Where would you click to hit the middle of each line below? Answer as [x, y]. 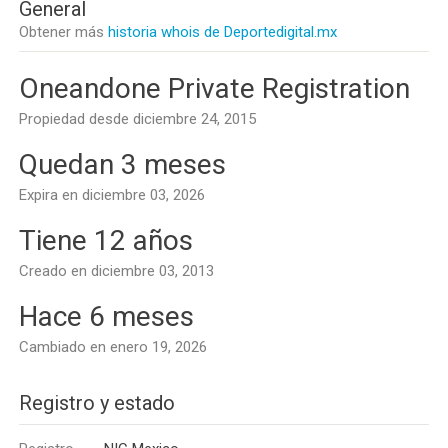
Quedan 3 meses [122, 164]
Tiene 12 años [106, 240]
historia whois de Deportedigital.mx [222, 32]
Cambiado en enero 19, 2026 [113, 347]
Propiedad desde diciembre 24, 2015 [137, 119]
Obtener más [63, 32]
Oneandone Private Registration [214, 88]
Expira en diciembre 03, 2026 [112, 195]
